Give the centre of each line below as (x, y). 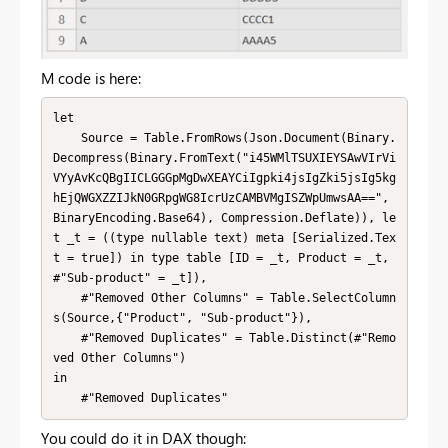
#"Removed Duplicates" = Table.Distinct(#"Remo (66, 338)
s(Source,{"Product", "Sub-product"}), (182, 318)
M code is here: (91, 77)
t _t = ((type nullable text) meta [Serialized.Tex (224, 238)
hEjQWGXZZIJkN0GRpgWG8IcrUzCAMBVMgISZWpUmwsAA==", (220, 198)
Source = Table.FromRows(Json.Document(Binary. (66, 138)
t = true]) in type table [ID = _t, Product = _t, (220, 258)
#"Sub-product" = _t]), (129, 278)
